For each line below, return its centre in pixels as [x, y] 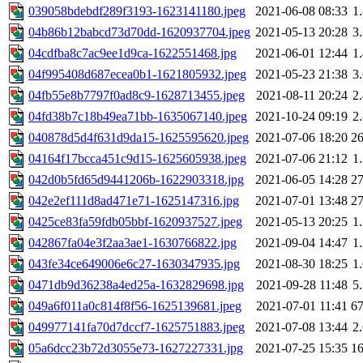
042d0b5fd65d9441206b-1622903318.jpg [136, 180]
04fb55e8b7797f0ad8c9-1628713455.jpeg [137, 96]
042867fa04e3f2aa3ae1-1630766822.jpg [132, 243]
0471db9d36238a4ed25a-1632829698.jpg [136, 285]
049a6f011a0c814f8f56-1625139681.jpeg [135, 306]
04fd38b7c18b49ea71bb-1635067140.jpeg [138, 117]
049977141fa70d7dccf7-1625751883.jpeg [137, 327]
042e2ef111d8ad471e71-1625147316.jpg [134, 201]
